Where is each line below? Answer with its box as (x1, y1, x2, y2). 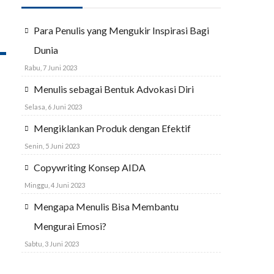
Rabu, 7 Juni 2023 (24, 64, 77, 72)
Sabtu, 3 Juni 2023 (24, 240, 79, 248)
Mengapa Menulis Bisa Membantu (34, 201, 179, 212)
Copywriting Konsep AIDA (34, 161, 146, 173)
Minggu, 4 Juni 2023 (24, 181, 85, 189)
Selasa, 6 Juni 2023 (24, 103, 82, 111)
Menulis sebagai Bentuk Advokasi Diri (34, 83, 194, 95)
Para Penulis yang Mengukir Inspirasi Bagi (34, 24, 209, 36)
